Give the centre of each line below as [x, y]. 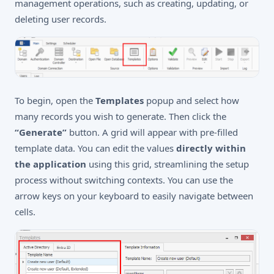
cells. [25, 211]
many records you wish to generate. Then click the [120, 116]
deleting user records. [61, 19]
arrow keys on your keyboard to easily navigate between [134, 195]
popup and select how [191, 100]
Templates [120, 100]
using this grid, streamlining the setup [168, 164]
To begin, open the [55, 100]
